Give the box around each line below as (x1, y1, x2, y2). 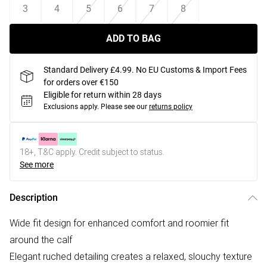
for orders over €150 (44, 77, 119, 87)
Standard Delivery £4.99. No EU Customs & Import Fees (44, 65, 247, 74)
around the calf (10, 234, 72, 246)
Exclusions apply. (44, 103, 99, 111)
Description (10, 192, 58, 203)
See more (20, 160, 54, 169)
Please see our (101, 103, 147, 111)
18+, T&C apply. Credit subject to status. (20, 147, 164, 157)
